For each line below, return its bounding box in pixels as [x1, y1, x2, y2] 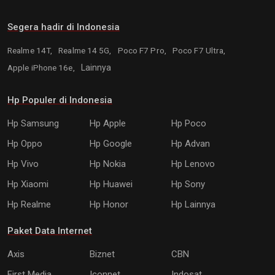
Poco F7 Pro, [117, 45, 168, 56]
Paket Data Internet [7, 225, 92, 237]
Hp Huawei [89, 179, 133, 190]
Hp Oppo [7, 138, 42, 150]
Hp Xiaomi [7, 179, 48, 190]
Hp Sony [171, 179, 206, 190]
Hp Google [89, 138, 132, 150]
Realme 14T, [7, 45, 55, 56]
